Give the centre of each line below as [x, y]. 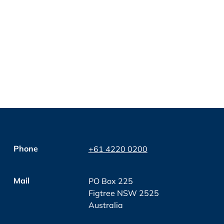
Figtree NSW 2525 [123, 193]
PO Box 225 [110, 181]
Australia [105, 205]
